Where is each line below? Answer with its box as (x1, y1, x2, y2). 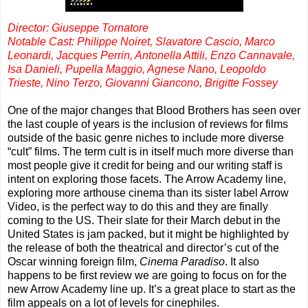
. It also (225, 256, 259, 268)
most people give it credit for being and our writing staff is (8, 159, 283, 172)
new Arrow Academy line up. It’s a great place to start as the (8, 283, 296, 296)
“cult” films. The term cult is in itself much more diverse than (8, 146, 294, 158)
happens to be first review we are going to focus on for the (8, 269, 287, 282)
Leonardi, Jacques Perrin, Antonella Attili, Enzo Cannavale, (8, 49, 295, 62)
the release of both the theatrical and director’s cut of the (8, 242, 279, 254)
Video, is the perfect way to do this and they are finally (8, 201, 268, 213)
